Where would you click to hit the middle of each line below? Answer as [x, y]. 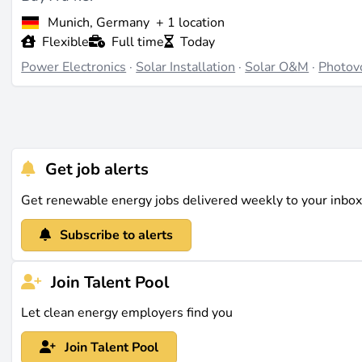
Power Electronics [74, 67]
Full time [138, 42]
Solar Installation [186, 67]
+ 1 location [188, 23]
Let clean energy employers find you [127, 313]
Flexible [66, 42]
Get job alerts [95, 170]
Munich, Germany [98, 23]
